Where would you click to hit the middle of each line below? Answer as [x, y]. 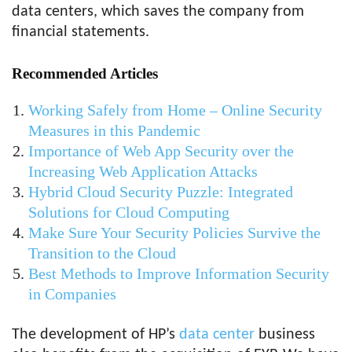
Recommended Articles [85, 73]
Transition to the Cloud [102, 253]
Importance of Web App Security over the [161, 151]
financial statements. [81, 32]
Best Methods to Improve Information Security [179, 273]
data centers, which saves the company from [158, 12]
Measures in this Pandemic [114, 130]
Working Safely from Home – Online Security [175, 110]
